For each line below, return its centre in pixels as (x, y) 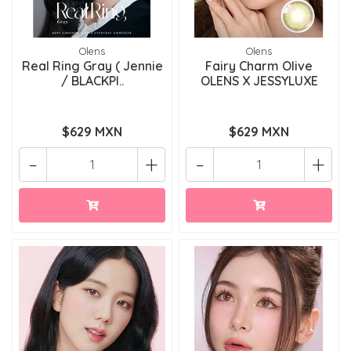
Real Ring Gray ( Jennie (92, 66)
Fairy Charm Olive (259, 66)
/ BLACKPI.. (92, 81)
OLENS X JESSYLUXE (259, 81)
